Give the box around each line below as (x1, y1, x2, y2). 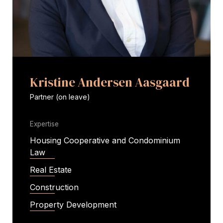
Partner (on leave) (30, 93, 90, 102)
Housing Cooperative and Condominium (30, 135, 180, 146)
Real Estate (30, 165, 72, 175)
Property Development (30, 200, 116, 210)
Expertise (30, 120, 59, 128)
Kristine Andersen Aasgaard (30, 74, 190, 91)
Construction (30, 182, 79, 193)
